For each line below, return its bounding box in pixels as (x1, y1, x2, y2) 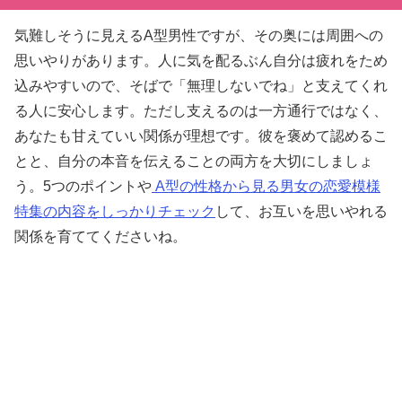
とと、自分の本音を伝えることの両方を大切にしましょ (14, 153, 373, 169)
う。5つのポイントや (14, 178, 152, 194)
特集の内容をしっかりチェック (14, 203, 215, 219)
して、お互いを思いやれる (215, 203, 388, 219)
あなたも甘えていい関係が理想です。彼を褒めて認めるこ (14, 127, 388, 144)
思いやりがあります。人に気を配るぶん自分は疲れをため (14, 52, 388, 68)
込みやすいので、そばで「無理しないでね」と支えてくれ (14, 77, 388, 93)
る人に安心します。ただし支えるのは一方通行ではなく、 (14, 102, 388, 118)
